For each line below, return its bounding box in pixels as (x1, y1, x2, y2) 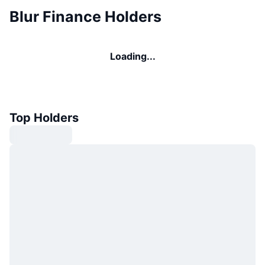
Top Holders (9, 111, 79, 125)
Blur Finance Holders (9, 8, 161, 26)
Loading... (109, 50, 156, 63)
